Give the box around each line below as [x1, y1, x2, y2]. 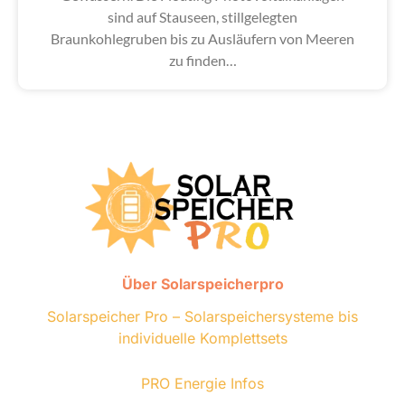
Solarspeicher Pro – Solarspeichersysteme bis [47, 306, 358, 325]
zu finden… [168, 52, 237, 70]
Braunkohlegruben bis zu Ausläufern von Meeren [51, 30, 354, 48]
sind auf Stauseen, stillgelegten [108, 8, 297, 26]
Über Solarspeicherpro [121, 274, 284, 293]
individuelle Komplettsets [118, 328, 287, 347]
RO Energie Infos [150, 373, 264, 392]
